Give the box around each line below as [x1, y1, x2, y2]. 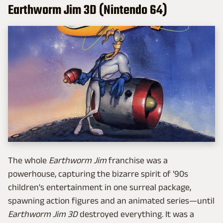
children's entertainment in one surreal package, [8, 182, 191, 192]
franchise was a [107, 155, 168, 165]
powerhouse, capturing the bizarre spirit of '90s [8, 168, 188, 179]
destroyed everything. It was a [78, 209, 194, 219]
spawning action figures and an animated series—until [8, 195, 215, 206]
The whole [8, 155, 49, 165]
